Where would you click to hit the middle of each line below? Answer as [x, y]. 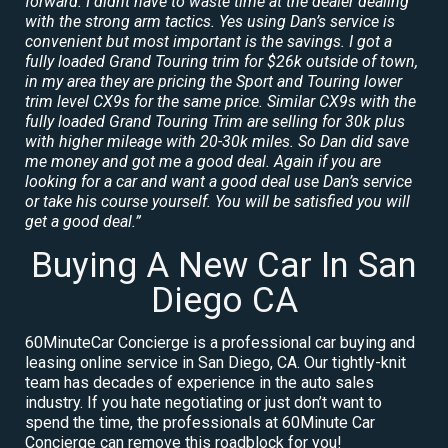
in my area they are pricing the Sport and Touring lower [213, 81]
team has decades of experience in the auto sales [199, 382]
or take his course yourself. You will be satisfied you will [217, 201]
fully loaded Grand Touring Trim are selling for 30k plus [215, 121]
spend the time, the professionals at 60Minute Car [200, 422]
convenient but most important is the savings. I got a [208, 41]
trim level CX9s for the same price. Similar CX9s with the [220, 101]
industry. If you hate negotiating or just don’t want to [203, 402]
